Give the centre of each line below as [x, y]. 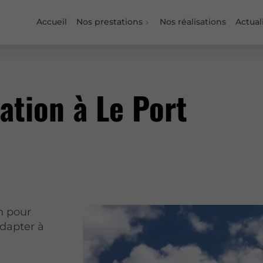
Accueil [52, 22]
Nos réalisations [193, 22]
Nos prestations [109, 22]
